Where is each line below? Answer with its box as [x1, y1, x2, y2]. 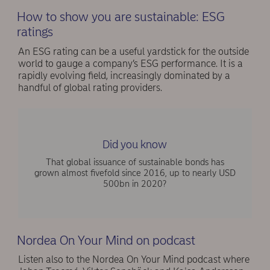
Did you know [102, 137, 167, 151]
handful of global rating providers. [18, 81, 162, 93]
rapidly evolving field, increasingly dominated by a [18, 69, 230, 81]
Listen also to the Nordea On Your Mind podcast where [18, 254, 250, 266]
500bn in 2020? [103, 178, 167, 189]
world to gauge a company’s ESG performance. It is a [18, 57, 243, 69]
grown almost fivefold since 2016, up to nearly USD [34, 167, 236, 178]
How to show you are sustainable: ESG [16, 9, 225, 25]
